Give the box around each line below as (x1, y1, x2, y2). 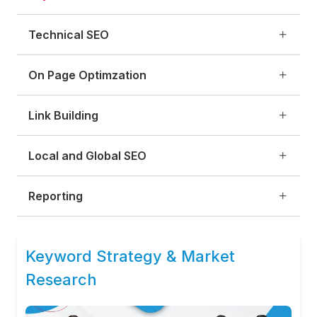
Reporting (28, 189, 83, 203)
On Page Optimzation (28, 68, 146, 82)
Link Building (28, 108, 98, 122)
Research (25, 270, 97, 289)
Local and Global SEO (28, 149, 146, 163)
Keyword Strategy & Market (25, 247, 235, 265)
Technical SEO (28, 28, 109, 42)
